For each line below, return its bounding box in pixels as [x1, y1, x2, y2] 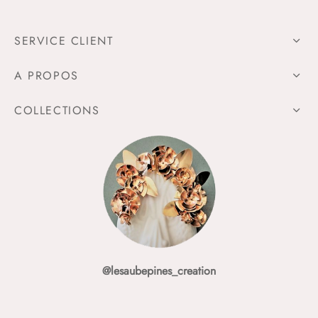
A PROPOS [14, 67, 79, 84]
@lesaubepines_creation [102, 262, 216, 279]
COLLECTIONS [14, 102, 100, 119]
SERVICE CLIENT [14, 32, 114, 49]
